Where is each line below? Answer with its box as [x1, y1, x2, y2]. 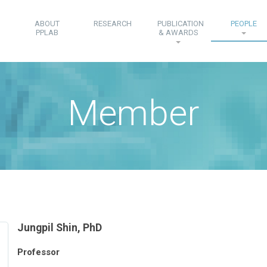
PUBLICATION [157, 19, 204, 28]
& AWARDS [158, 28, 198, 37]
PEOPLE [231, 19, 257, 28]
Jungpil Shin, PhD [17, 222, 102, 234]
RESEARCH [94, 19, 132, 28]
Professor [17, 247, 60, 258]
